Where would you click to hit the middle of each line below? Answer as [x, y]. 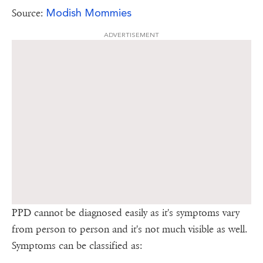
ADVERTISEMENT [131, 35]
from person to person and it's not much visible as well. [129, 230]
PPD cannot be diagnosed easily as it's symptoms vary [126, 213]
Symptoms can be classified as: [77, 246]
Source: [29, 14]
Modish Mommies [89, 13]
